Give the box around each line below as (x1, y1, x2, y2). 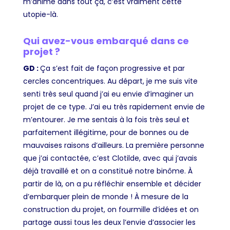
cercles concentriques (23, 76, 104, 87)
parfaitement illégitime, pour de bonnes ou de (23, 127, 189, 138)
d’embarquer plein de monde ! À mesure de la (23, 191, 188, 202)
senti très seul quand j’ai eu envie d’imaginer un (23, 89, 194, 100)
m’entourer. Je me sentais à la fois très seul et (23, 114, 189, 125)
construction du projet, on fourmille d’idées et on (23, 204, 199, 215)
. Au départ (103, 76, 143, 87)
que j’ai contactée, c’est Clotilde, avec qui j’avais (23, 153, 197, 164)
